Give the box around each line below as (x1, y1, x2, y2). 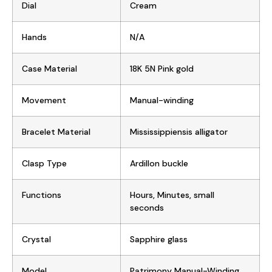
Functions (22, 189, 61, 200)
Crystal (22, 233, 51, 245)
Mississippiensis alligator (130, 126, 228, 137)
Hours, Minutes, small (130, 189, 214, 200)
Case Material (22, 63, 77, 74)
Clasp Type (22, 157, 67, 169)
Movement (22, 94, 66, 106)
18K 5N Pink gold (130, 63, 194, 74)
